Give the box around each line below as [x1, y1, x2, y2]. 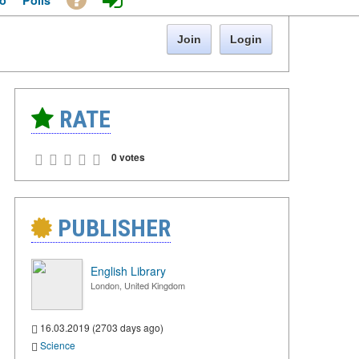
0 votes [111, 150, 145, 165]
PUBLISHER [52, 214, 171, 243]
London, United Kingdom [91, 279, 185, 292]
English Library [91, 263, 166, 280]
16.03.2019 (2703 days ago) [38, 321, 163, 335]
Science [40, 338, 75, 353]
